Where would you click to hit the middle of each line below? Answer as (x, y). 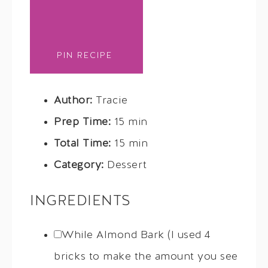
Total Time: (83, 144)
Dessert (127, 165)
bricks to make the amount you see (146, 257)
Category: (79, 165)
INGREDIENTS (80, 201)
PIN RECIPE (85, 56)
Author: (73, 100)
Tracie (112, 100)
